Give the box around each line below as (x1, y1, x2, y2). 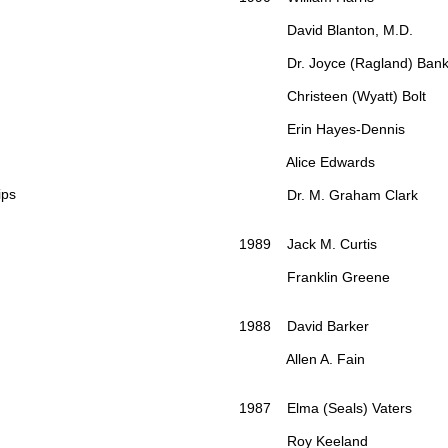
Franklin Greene (239, 269, 390, 286)
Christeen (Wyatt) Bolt (239, 88, 434, 105)
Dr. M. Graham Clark (239, 187, 422, 204)
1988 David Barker (239, 318, 369, 335)
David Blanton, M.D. (239, 22, 417, 39)
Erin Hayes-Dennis (239, 121, 409, 138)
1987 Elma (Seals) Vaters (239, 400, 412, 417)
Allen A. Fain (239, 351, 365, 368)
